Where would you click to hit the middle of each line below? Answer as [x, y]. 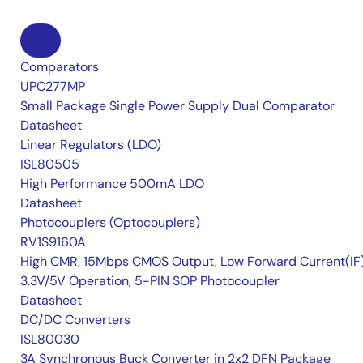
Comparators [60, 67]
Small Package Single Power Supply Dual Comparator [177, 106]
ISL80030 [50, 340]
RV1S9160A [53, 242]
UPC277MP [53, 87]
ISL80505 [50, 164]
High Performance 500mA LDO [112, 184]
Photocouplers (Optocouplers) [110, 223]
